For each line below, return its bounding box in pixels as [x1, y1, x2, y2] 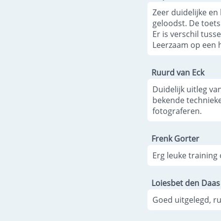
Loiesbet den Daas [151, 177, 220, 188]
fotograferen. [152, 105, 202, 116]
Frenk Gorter [151, 133, 199, 144]
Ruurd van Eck [151, 67, 204, 78]
